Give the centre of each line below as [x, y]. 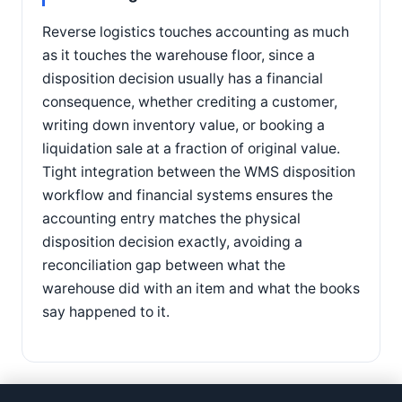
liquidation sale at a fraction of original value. [191, 148]
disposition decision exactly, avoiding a [172, 241]
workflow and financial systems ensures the [188, 195]
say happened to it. [106, 311]
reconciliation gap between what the [164, 265]
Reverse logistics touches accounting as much [196, 31]
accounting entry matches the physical [171, 218]
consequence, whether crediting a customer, [190, 101]
